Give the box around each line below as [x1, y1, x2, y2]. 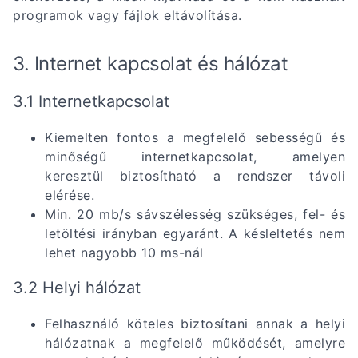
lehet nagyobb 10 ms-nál [45, 244, 204, 261]
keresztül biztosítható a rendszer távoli [45, 167, 345, 184]
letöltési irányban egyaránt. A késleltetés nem [45, 225, 345, 241]
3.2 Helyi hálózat [13, 277, 141, 297]
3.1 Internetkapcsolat [13, 91, 169, 111]
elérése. [45, 186, 99, 203]
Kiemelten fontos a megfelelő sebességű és [45, 129, 345, 145]
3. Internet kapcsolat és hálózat [13, 51, 288, 75]
